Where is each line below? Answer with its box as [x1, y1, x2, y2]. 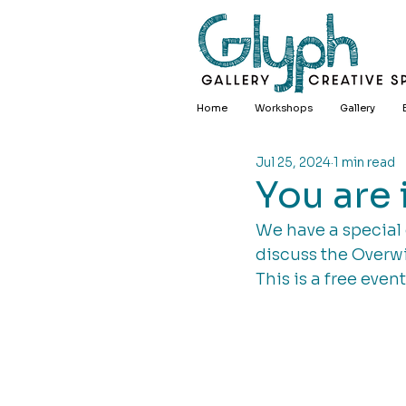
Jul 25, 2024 [256, 153, 331, 170]
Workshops [255, 101, 313, 114]
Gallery [340, 101, 375, 114]
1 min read [333, 153, 395, 170]
